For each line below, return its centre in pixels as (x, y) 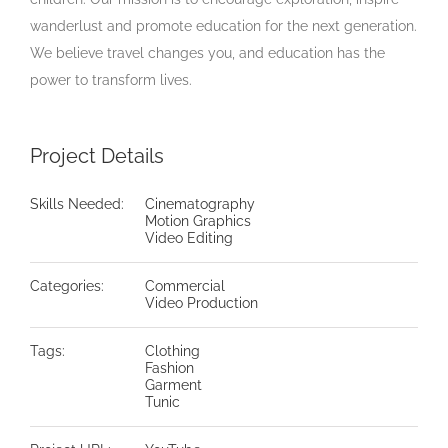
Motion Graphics (198, 221)
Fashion (169, 368)
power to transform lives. (111, 80)
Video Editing (189, 238)
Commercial (185, 286)
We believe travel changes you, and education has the (207, 53)
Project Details (97, 156)
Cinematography (200, 204)
